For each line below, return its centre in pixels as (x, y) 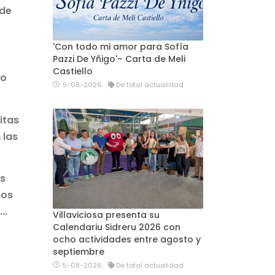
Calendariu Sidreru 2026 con (117, 227)
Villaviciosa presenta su (106, 215)
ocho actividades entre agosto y (127, 240)
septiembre (79, 252)
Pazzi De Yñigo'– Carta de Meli (119, 59)
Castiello (73, 71)
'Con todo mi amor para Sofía (121, 46)
